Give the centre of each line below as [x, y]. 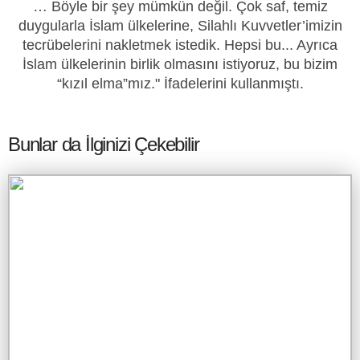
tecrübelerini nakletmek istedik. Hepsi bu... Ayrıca [180, 45]
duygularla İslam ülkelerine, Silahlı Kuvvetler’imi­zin [180, 25]
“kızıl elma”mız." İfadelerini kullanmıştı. [180, 83]
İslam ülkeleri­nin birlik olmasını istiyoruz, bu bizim [180, 64]
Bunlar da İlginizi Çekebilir [104, 144]
